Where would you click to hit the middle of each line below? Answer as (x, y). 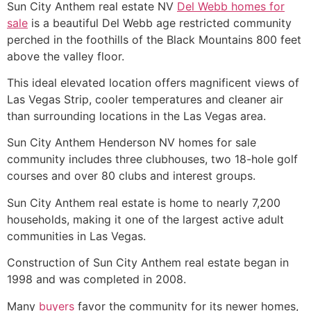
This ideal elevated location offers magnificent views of (153, 83)
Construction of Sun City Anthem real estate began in (148, 263)
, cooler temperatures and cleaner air (186, 100)
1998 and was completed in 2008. (96, 279)
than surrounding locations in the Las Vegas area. (136, 116)
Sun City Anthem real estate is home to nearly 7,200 (144, 202)
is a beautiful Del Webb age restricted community (160, 23)
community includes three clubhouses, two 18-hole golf (152, 159)
